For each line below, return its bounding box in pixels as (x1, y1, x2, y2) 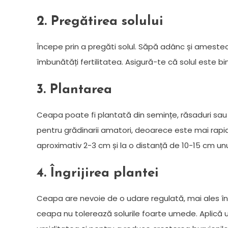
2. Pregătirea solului (37, 14, 163, 28)
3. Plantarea (37, 82, 112, 97)
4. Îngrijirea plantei (37, 166, 159, 180)
